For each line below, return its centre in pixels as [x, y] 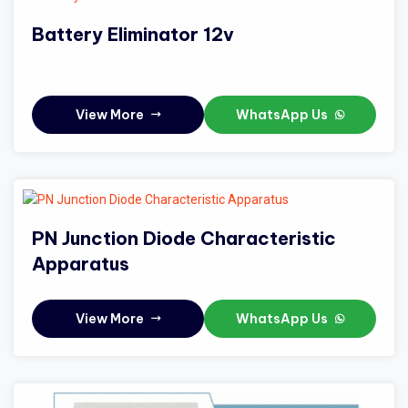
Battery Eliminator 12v [133, 34]
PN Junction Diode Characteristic [184, 239]
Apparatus [81, 264]
